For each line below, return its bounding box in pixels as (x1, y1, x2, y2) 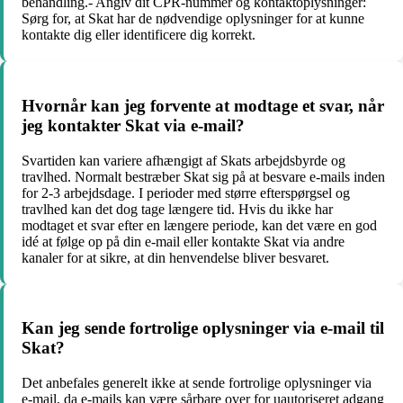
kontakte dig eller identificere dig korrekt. (22, 27, 255, 43)
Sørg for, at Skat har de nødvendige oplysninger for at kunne (22, 11, 364, 27)
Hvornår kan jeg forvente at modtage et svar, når (22, 95, 384, 115)
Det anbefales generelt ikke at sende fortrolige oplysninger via (22, 375, 372, 391)
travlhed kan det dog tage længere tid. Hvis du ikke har (22, 201, 333, 217)
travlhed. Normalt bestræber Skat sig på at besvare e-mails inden (22, 168, 385, 184)
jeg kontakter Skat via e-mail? (22, 115, 245, 135)
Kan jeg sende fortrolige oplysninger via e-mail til (22, 318, 384, 338)
